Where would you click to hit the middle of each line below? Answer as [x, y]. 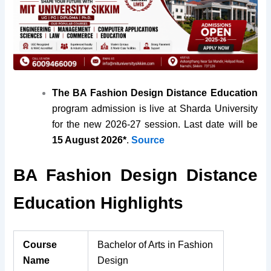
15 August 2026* [90, 140]
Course [40, 244]
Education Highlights [99, 203]
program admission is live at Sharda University [155, 109]
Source [148, 140]
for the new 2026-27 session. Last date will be [155, 125]
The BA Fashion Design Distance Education [155, 93]
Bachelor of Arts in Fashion [155, 244]
